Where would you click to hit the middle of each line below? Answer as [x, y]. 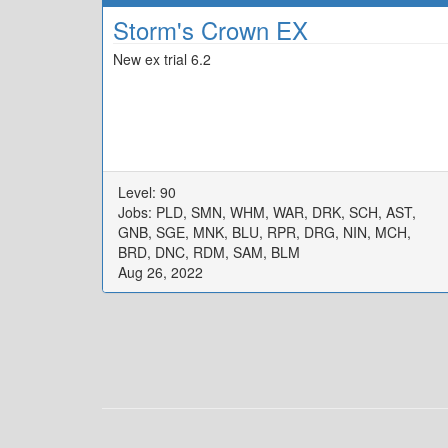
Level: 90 [147, 191]
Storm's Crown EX [210, 29]
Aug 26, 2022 [160, 271]
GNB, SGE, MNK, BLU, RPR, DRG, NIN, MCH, [264, 231]
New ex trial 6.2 [162, 59]
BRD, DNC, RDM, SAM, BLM [209, 251]
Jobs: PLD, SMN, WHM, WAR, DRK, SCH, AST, [267, 211]
